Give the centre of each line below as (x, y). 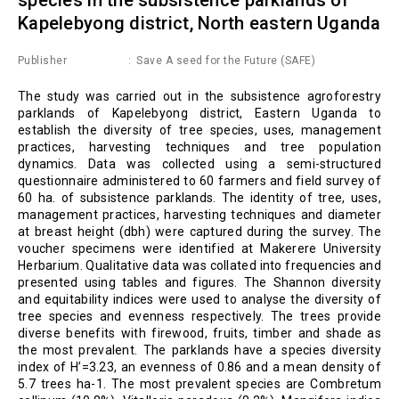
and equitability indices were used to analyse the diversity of (199, 299)
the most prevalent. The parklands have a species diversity (199, 350)
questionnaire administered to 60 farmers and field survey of (199, 180)
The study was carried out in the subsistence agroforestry (199, 96)
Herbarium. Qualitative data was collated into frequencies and (199, 265)
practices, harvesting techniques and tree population (199, 147)
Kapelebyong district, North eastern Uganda (199, 23)
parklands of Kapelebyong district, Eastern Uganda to (199, 113)
